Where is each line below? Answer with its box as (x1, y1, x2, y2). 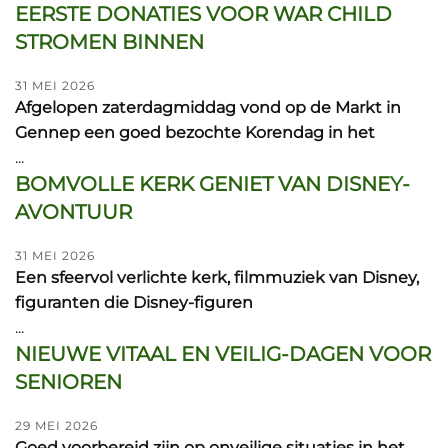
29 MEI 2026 (15, 418, 98, 433)
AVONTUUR (15, 200, 132, 224)
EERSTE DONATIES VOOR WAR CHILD (15, 2, 392, 26)
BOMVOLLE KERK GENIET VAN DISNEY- (15, 172, 410, 196)
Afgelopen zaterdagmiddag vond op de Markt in (15, 98, 401, 117)
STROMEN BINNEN (15, 30, 204, 54)
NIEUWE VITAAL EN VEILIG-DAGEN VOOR (15, 342, 431, 366)
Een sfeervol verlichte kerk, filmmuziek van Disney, (15, 268, 419, 287)
